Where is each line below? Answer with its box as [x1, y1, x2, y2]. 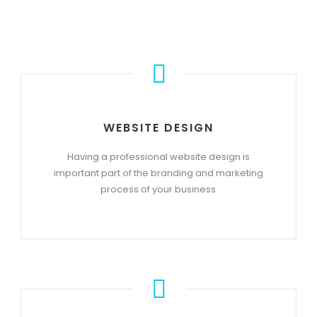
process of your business [100, 183, 217, 196]
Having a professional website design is [67, 150, 250, 163]
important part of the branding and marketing [53, 166, 263, 180]
